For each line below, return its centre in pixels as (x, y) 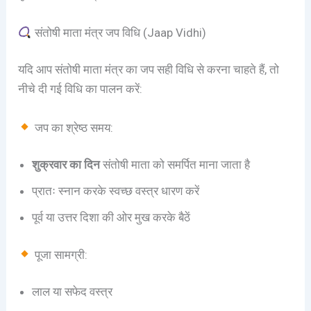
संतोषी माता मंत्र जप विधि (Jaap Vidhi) (119, 32)
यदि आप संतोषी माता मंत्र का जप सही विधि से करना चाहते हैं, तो (149, 70)
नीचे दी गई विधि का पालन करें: (81, 89)
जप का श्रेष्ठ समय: (72, 127)
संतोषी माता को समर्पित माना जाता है (175, 165)
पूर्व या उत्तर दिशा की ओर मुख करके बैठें (111, 218)
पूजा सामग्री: (59, 254)
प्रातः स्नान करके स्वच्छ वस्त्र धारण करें (116, 191)
